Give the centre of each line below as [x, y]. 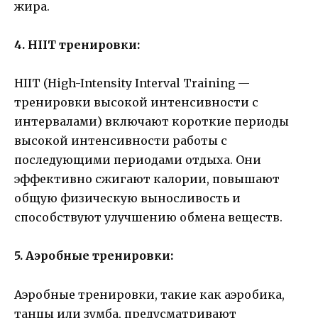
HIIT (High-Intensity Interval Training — [132, 83]
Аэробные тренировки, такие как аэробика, [149, 294]
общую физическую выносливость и [127, 198]
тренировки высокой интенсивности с [136, 103]
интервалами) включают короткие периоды [152, 122]
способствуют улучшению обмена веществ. [148, 218]
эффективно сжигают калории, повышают [147, 179]
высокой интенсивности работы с [121, 141]
